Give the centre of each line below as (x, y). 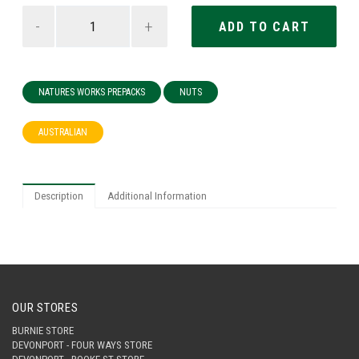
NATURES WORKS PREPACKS (92, 92)
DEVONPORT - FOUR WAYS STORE (82, 345)
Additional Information (157, 196)
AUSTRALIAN (63, 132)
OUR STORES (45, 307)
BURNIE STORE (43, 330)
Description (59, 196)
